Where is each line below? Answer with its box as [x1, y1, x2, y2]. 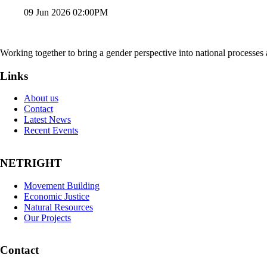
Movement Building [24, 180, 100, 191]
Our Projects [24, 212, 71, 223]
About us [24, 93, 58, 104]
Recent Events [24, 125, 78, 136]
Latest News [24, 114, 71, 125]
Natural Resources [24, 201, 93, 212]
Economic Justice [24, 191, 89, 201]
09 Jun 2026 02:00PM [24, 7, 108, 17]
